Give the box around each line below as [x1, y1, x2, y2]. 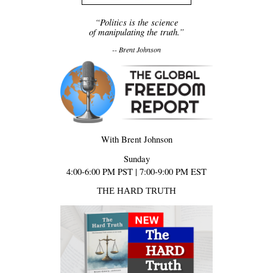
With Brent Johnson [101, 133, 172, 146]
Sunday [123, 153, 150, 165]
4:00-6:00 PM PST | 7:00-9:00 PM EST [66, 166, 207, 178]
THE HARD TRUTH [97, 185, 176, 196]
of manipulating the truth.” [89, 25, 184, 38]
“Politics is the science [94, 15, 179, 28]
